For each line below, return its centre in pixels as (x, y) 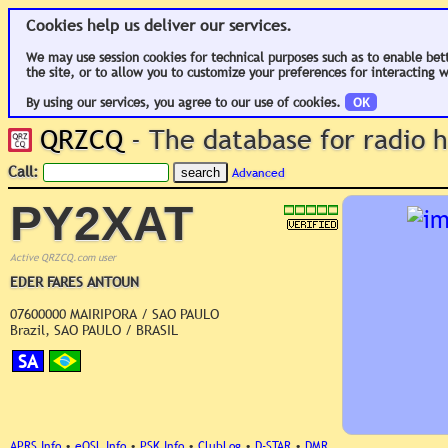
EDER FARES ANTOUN (74, 282)
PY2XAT (101, 223)
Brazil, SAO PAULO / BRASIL (94, 330)
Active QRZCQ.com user (63, 257)
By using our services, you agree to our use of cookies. (185, 102)
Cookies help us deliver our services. (159, 25)
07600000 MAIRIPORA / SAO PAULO (114, 314)
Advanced (258, 173)
